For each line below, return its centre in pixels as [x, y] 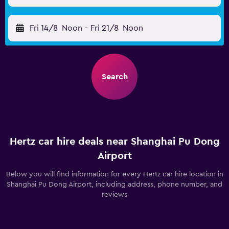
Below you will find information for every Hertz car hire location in [114, 174]
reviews [114, 195]
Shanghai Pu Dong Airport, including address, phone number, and [114, 185]
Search [114, 77]
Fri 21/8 [104, 28]
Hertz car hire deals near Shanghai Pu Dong [114, 142]
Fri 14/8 [44, 28]
